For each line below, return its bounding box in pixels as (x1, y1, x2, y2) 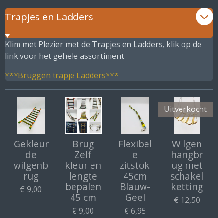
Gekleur (13, 137, 49, 150)
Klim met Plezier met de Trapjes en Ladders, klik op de (5, 38, 201, 50)
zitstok (120, 158, 150, 172)
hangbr (171, 147, 203, 161)
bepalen (65, 180, 101, 193)
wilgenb (14, 158, 49, 172)
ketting (171, 180, 203, 193)
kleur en (65, 158, 102, 172)
